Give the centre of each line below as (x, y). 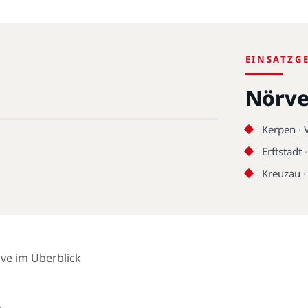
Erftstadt (282, 152)
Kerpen (278, 130)
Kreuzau (281, 174)
